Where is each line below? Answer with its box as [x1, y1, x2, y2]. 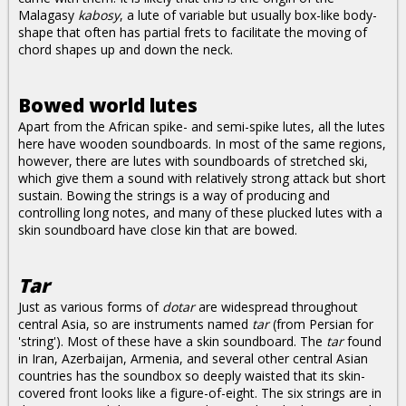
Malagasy [18, 6, 78, 24]
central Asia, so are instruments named [18, 315, 252, 333]
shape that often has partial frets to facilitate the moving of [18, 24, 367, 41]
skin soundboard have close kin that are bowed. [18, 221, 297, 238]
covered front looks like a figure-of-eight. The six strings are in [18, 384, 382, 401]
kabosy [78, 6, 120, 24]
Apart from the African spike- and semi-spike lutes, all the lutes [18, 118, 385, 135]
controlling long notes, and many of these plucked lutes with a [18, 204, 382, 221]
